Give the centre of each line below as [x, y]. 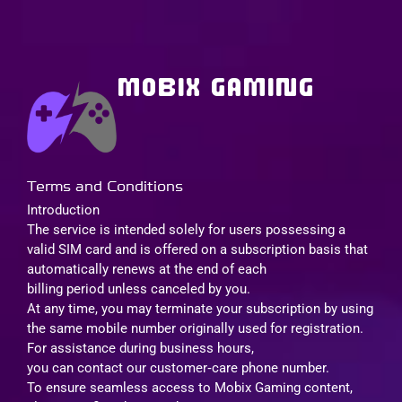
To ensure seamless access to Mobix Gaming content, [190, 387]
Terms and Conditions [105, 186]
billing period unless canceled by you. [139, 288]
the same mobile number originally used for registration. [195, 328]
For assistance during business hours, [140, 348]
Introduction [63, 210]
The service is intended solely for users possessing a [186, 229]
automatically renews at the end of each [147, 269]
